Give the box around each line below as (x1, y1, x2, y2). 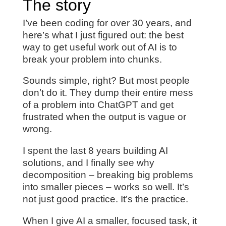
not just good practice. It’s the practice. (22, 194, 188, 205)
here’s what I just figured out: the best (22, 29, 184, 40)
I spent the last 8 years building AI (22, 145, 168, 156)
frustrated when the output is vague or (22, 111, 186, 123)
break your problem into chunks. (22, 53, 162, 65)
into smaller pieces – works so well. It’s (22, 182, 189, 193)
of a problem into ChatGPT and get (22, 99, 174, 110)
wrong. (22, 124, 52, 135)
